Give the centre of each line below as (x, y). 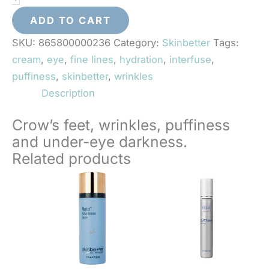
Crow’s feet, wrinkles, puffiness (121, 125)
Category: (138, 43)
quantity (35, 35)
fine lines (92, 60)
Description (68, 93)
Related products (71, 159)
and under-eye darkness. (100, 142)
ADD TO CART (71, 21)
